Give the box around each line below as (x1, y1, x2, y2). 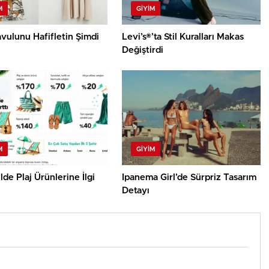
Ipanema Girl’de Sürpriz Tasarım (122, 173, 257, 183)
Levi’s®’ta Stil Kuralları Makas (122, 32, 244, 42)
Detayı (122, 186, 150, 196)
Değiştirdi (122, 46, 164, 55)
